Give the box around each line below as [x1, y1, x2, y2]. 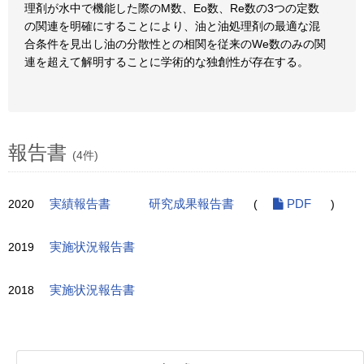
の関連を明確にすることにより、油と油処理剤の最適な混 [24, 19, 320, 32]
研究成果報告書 [149, 197, 234, 210]
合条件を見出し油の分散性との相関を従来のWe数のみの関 [24, 37, 326, 50]
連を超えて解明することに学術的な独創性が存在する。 [24, 55, 309, 68]
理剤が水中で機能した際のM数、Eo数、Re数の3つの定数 [24, 2, 319, 15]
